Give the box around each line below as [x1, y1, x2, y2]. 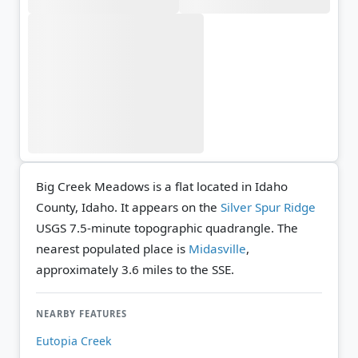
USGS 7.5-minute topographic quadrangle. [36, 219, 277, 236]
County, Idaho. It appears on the [36, 198, 221, 215]
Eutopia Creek [36, 332, 112, 348]
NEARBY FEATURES [36, 307, 127, 320]
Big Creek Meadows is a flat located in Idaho [36, 177, 288, 194]
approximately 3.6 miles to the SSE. [36, 261, 234, 277]
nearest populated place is [36, 240, 189, 257]
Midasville [189, 240, 246, 257]
